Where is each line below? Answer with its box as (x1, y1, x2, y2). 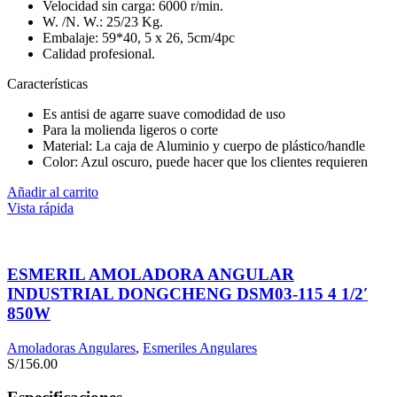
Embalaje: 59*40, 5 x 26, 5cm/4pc (43, 30, 235, 46)
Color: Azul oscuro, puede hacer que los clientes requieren (43, 154, 368, 170)
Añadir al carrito (7, 184, 98, 200)
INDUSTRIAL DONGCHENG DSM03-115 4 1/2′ (7, 284, 368, 304)
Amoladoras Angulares (7, 339, 136, 355)
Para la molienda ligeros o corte (43, 122, 218, 138)
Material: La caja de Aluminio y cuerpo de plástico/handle (43, 138, 365, 154)
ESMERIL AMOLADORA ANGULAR (7, 265, 294, 284)
